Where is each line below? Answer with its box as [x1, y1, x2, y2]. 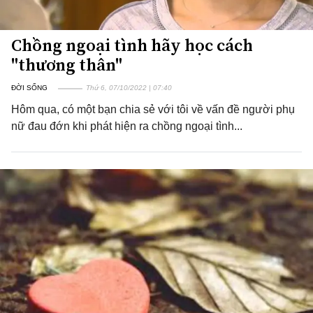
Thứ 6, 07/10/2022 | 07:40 [86, 84, 172, 92]
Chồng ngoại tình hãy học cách [11, 34, 253, 57]
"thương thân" [11, 53, 122, 76]
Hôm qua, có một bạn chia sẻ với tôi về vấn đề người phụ [11, 103, 295, 115]
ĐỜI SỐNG [11, 84, 48, 92]
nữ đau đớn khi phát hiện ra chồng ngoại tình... [11, 120, 242, 132]
